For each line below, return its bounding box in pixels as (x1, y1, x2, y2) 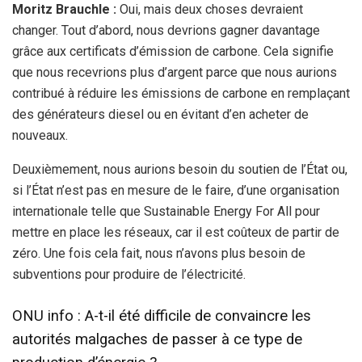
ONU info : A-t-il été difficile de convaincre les (12, 306, 311, 325)
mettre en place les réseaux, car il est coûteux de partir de (12, 225, 339, 241)
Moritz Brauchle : (12, 2, 116, 18)
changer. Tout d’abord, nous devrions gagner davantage (12, 23, 320, 39)
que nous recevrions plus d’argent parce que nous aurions (12, 65, 337, 81)
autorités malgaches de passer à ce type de (12, 330, 302, 348)
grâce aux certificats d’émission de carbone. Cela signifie (12, 44, 334, 60)
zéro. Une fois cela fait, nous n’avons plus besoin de (12, 246, 305, 262)
